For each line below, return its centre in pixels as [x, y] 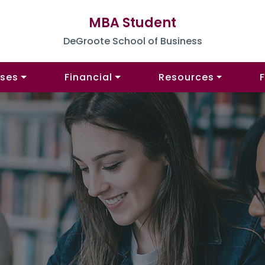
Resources [186, 77]
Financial [88, 77]
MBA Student [132, 22]
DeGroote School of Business [132, 41]
